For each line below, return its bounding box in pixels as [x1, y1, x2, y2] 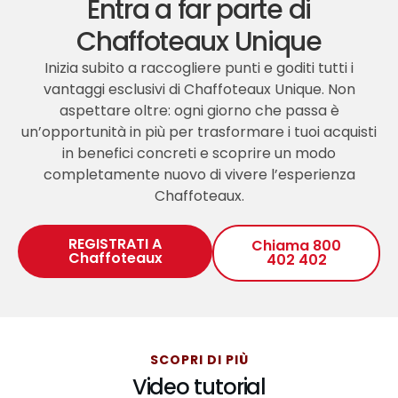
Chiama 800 [251, 235, 342, 257]
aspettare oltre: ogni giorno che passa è [59, 100, 339, 122]
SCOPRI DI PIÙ [149, 351, 249, 370]
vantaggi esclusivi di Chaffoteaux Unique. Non [43, 79, 355, 100]
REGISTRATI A [68, 234, 163, 255]
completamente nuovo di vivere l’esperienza [43, 164, 355, 186]
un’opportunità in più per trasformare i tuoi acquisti [21, 122, 377, 143]
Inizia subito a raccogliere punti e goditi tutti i [44, 58, 354, 79]
